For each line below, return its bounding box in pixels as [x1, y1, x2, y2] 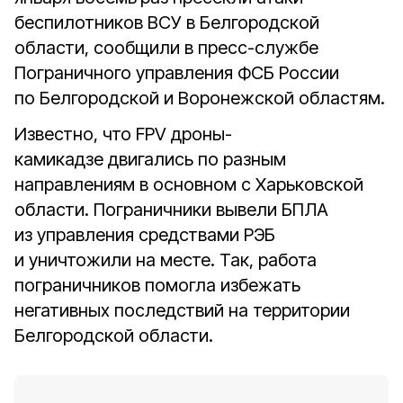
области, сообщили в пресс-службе [14, 37, 318, 58]
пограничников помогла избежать [14, 274, 300, 296]
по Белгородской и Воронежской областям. [14, 87, 385, 109]
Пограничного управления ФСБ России [14, 62, 339, 84]
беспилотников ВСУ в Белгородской [14, 12, 319, 33]
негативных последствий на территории [14, 300, 350, 321]
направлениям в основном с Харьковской [14, 174, 363, 195]
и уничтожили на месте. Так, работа [14, 249, 317, 271]
